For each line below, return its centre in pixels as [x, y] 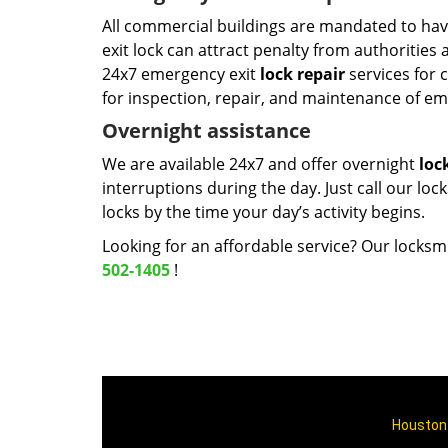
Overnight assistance [206, 130]
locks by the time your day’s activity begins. [263, 212]
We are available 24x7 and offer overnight [260, 164]
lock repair [302, 74]
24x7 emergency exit [181, 74]
